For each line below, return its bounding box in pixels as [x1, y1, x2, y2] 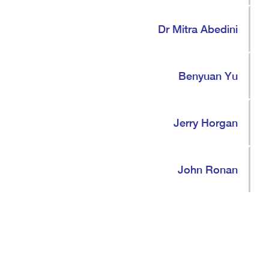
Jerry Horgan [174, 116, 238, 129]
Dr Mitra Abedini [158, 22, 238, 35]
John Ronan [178, 163, 238, 176]
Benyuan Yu [178, 69, 238, 82]
